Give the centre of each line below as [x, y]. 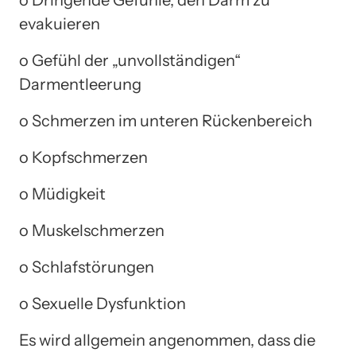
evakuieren [60, 23]
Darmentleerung [80, 84]
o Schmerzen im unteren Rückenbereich [166, 120]
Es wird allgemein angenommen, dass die [167, 340]
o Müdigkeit [62, 193]
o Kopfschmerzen [83, 157]
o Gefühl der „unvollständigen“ [130, 60]
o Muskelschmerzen [92, 230]
